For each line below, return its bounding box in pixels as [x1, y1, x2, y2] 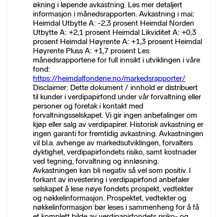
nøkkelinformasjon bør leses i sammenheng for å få [33, 202, 199, 212]
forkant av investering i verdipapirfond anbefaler [33, 175, 189, 184]
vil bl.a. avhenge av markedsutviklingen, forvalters [33, 138, 193, 147]
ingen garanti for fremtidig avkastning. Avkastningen [33, 129, 203, 138]
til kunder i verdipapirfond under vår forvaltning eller [33, 92, 201, 101]
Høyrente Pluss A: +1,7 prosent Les [33, 46, 149, 55]
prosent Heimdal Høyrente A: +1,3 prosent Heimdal [33, 37, 202, 46]
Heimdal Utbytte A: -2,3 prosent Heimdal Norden [33, 18, 194, 28]
